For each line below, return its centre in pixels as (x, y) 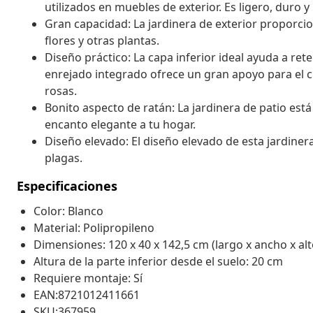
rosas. (61, 90)
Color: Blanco (68, 211)
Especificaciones (67, 185)
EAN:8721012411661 (87, 294)
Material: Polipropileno (94, 227)
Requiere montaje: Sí (88, 278)
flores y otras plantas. (102, 40)
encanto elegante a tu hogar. (120, 124)
